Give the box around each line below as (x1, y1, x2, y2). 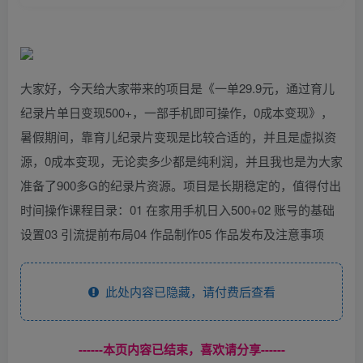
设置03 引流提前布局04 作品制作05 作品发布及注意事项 (20, 224, 324, 242)
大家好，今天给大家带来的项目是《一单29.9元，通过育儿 (20, 79, 335, 96)
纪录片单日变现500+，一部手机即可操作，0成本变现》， (20, 103, 333, 121)
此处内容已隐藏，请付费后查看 (98, 282, 275, 300)
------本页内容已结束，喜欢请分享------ (78, 340, 285, 358)
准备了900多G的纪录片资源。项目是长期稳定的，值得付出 (20, 176, 341, 194)
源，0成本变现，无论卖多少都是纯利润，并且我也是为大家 (20, 152, 343, 169)
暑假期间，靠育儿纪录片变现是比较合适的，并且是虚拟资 (20, 127, 336, 145)
